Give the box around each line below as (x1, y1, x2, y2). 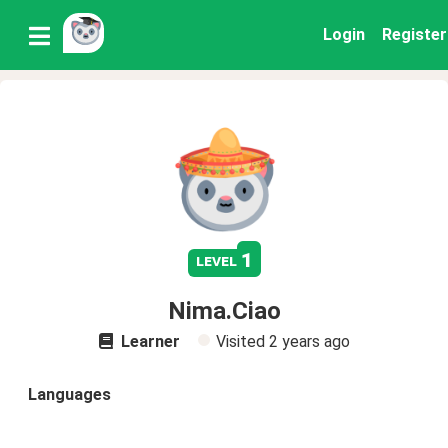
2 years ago (268, 332, 350, 351)
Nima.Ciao (167, 297, 281, 325)
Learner (116, 332, 180, 351)
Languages (28, 385, 111, 404)
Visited (215, 332, 269, 351)
